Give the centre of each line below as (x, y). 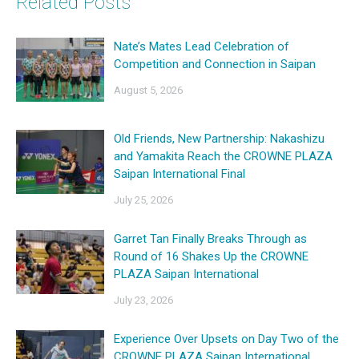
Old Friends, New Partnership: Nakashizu (219, 139)
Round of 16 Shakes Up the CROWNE (211, 256)
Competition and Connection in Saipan (215, 64)
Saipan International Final (179, 174)
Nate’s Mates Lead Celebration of (202, 46)
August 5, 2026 (148, 90)
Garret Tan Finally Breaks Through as (210, 239)
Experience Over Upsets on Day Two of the (226, 339)
